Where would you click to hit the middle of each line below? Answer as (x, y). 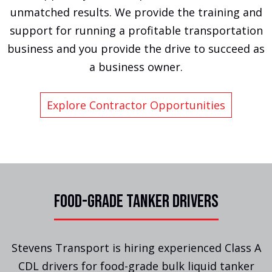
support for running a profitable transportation (136, 31)
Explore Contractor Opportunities (136, 105)
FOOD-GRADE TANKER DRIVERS (136, 202)
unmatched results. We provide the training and (136, 12)
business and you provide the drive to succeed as (136, 49)
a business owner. (136, 67)
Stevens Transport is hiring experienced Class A (136, 248)
